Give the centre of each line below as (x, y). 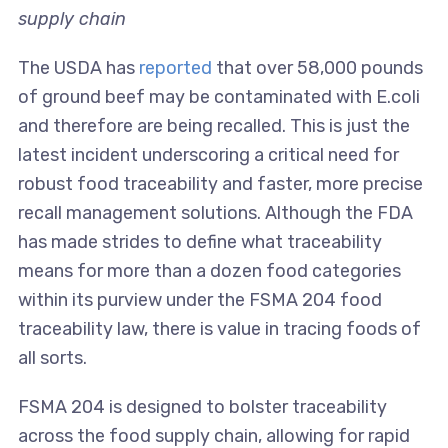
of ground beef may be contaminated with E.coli (218, 96)
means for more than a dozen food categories (209, 270)
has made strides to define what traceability (199, 241)
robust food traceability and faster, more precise (220, 183)
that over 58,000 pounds (319, 67)
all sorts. (52, 357)
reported (177, 67)
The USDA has (78, 67)
